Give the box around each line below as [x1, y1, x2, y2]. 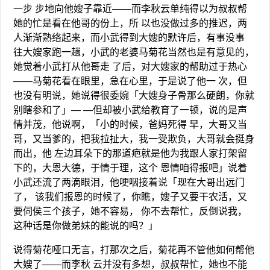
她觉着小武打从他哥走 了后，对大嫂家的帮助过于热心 [13, 61, 248, 72]
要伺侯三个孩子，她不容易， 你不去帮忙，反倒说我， [13, 206, 248, 216]
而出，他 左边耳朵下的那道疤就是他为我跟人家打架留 [13, 148, 248, 159]
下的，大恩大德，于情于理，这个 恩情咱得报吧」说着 [13, 162, 248, 173]
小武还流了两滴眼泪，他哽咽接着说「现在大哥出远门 [13, 177, 245, 187]
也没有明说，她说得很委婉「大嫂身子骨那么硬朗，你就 [13, 90, 255, 101]
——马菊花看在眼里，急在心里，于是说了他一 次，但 [13, 75, 248, 86]
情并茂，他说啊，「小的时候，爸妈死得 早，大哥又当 [13, 119, 248, 130]
